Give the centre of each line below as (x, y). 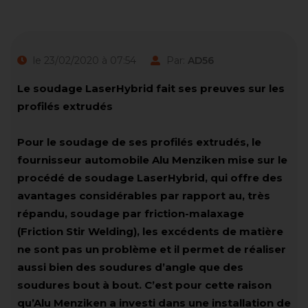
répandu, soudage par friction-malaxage (131, 213)
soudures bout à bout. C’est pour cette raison (144, 285)
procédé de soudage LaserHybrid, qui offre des (150, 177)
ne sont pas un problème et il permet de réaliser (152, 249)
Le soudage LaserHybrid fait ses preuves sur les (151, 88)
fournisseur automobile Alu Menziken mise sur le (152, 159)
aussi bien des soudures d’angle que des (130, 267)
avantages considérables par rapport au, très (144, 195)
